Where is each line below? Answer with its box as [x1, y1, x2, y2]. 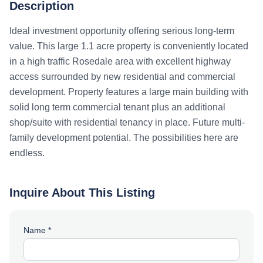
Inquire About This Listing [9, 186, 155, 199]
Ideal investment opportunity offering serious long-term [9, 26, 234, 36]
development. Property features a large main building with [9, 87, 248, 97]
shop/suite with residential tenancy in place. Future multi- [9, 117, 245, 127]
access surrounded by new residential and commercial [9, 72, 235, 82]
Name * [23, 225, 51, 235]
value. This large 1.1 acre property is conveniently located [9, 41, 248, 51]
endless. [9, 148, 45, 158]
